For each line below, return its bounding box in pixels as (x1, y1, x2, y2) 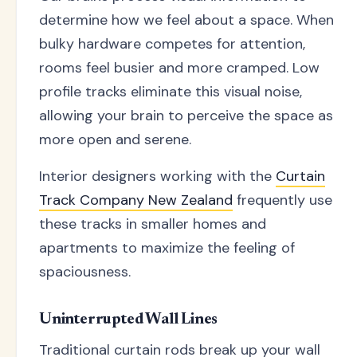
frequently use (233, 190, 332, 210)
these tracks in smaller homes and (39, 214, 266, 233)
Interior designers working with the (39, 166, 276, 186)
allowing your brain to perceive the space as (39, 105, 333, 125)
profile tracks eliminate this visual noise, (39, 81, 302, 101)
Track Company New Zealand (39, 190, 233, 210)
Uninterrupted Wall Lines (39, 311, 218, 328)
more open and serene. (39, 129, 191, 149)
